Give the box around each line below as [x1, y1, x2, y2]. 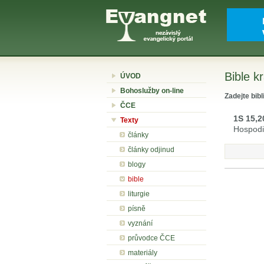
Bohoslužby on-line [120, 87, 184, 95]
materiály [128, 249, 157, 257]
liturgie [128, 190, 150, 198]
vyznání [128, 219, 153, 227]
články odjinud [128, 146, 174, 154]
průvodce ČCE [128, 234, 175, 242]
